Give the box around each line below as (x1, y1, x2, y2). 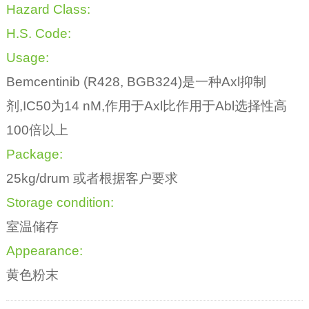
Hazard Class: (6, 2, 90, 17)
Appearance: (6, 243, 83, 259)
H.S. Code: (6, 26, 71, 41)
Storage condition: (6, 195, 114, 210)
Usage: (6, 50, 49, 66)
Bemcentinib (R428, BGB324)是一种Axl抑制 (6, 74, 266, 90)
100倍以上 (6, 123, 68, 138)
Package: (6, 147, 63, 162)
